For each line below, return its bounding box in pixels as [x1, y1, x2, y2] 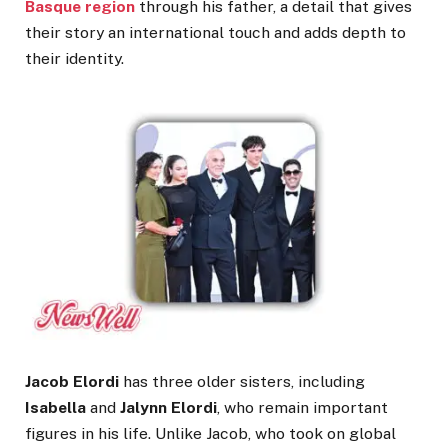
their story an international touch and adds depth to [25, 22, 406, 42]
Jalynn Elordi [120, 398, 217, 418]
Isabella [25, 398, 86, 418]
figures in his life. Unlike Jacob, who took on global [25, 424, 396, 444]
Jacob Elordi [25, 372, 119, 392]
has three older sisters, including [119, 372, 365, 392]
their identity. [25, 48, 124, 68]
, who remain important [217, 398, 388, 418]
